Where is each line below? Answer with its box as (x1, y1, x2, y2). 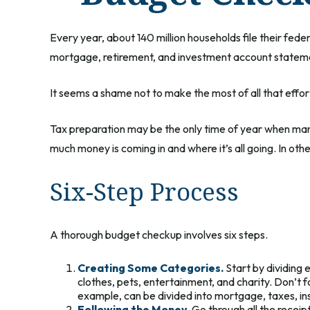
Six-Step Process (50, 174, 239, 208)
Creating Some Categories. (77, 260, 224, 275)
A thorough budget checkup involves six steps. (50, 227, 268, 241)
